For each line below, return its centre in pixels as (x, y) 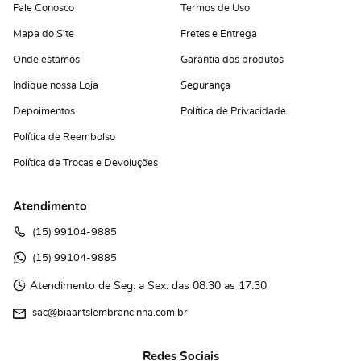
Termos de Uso (215, 9)
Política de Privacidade (233, 112)
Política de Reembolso (64, 138)
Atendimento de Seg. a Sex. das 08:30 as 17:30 (148, 286)
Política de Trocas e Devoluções (85, 164)
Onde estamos (46, 60)
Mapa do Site (44, 35)
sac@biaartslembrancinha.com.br (110, 313)
